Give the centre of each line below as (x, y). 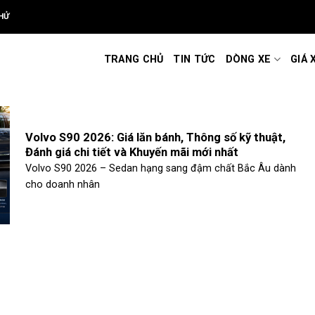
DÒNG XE (248, 59)
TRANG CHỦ (134, 59)
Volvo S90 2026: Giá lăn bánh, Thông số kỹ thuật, (155, 137)
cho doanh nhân (62, 185)
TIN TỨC (194, 59)
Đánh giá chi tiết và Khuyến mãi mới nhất (131, 152)
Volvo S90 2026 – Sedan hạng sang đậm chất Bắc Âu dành (160, 169)
